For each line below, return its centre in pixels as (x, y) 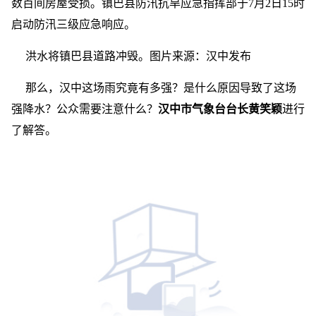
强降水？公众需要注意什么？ (85, 109)
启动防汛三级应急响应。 (73, 24)
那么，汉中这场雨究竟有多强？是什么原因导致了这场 (161, 88)
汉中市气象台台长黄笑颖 (220, 109)
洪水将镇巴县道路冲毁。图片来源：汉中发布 (138, 56)
